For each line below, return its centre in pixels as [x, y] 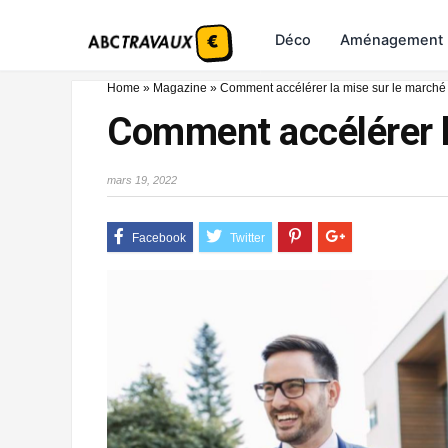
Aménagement [391, 40]
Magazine [180, 88]
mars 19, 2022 [142, 180]
